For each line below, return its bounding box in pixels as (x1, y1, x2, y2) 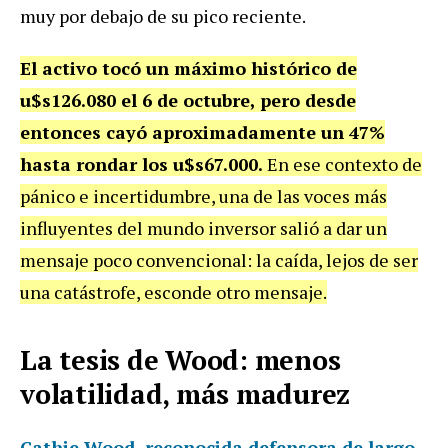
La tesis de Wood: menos (20, 342, 341, 379)
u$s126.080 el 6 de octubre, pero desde (20, 88, 356, 113)
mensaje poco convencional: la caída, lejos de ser (20, 248, 418, 273)
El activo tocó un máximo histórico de (20, 56, 357, 81)
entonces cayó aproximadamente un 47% (20, 120, 385, 145)
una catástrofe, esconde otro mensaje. (20, 280, 327, 305)
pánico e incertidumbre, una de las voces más (20, 184, 387, 209)
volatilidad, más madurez (20, 376, 350, 413)
